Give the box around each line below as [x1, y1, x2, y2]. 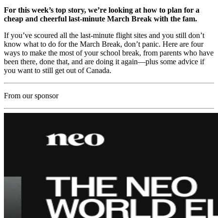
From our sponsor [4, 91, 58, 100]
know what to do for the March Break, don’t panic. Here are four [4, 40, 203, 49]
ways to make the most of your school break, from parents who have [4, 49, 214, 57]
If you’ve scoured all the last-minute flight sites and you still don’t [4, 31, 204, 40]
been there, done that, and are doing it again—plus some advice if [4, 57, 204, 66]
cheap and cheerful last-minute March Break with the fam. [4, 15, 197, 23]
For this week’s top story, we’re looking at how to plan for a [4, 6, 200, 15]
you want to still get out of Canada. [4, 66, 111, 75]
